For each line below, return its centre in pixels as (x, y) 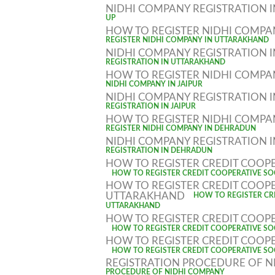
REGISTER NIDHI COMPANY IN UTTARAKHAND (187, 42)
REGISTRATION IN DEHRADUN (159, 153)
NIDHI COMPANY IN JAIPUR (154, 86)
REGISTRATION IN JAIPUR (151, 108)
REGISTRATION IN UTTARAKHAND (165, 64)
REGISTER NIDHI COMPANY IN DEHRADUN (181, 130)
